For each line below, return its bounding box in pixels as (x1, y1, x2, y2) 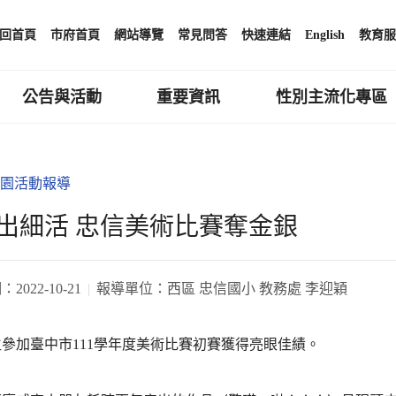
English (305, 28, 345, 42)
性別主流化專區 (276, 88, 388, 106)
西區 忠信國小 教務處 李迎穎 (167, 280, 347, 296)
